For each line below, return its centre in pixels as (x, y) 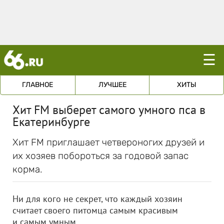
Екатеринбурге (51, 122)
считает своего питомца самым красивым (95, 210)
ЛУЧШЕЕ (112, 85)
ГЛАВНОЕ (38, 85)
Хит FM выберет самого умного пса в (109, 110)
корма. (27, 169)
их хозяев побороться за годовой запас (100, 156)
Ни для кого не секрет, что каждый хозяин (97, 199)
